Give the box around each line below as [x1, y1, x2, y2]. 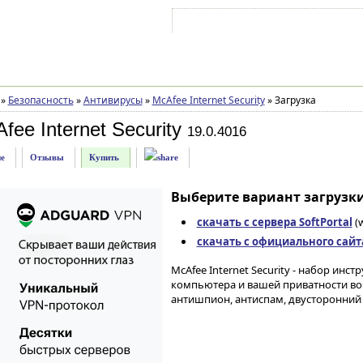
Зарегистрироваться [276, 19, 356, 28]
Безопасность [7, 93, 74, 107]
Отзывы [29, 152, 64, 162]
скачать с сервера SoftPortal [196, 215, 352, 229]
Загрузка [271, 93, 316, 107]
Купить [88, 152, 119, 162]
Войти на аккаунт [190, 19, 258, 28]
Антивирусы [83, 93, 143, 107]
